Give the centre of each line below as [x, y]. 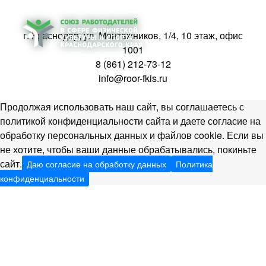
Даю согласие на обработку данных [96, 164]
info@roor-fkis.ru [133, 78]
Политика [194, 164]
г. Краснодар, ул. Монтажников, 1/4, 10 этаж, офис [133, 35]
